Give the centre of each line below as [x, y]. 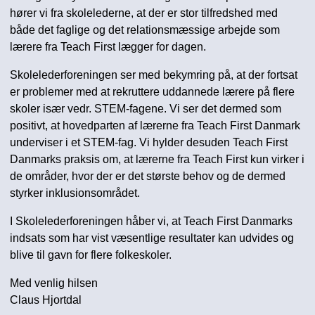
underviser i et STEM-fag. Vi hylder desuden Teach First [149, 142]
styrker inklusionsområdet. [75, 192]
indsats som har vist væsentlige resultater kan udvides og [152, 237]
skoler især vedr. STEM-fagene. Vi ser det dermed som [146, 108]
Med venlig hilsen [54, 283]
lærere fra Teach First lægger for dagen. [108, 46]
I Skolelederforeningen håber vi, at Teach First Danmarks [151, 220]
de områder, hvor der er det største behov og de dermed [148, 175]
